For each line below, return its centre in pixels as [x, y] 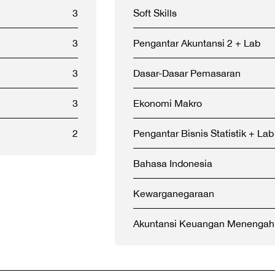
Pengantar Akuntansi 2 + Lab [197, 43]
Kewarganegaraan [174, 193]
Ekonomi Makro [168, 103]
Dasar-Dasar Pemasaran [187, 73]
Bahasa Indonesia [173, 163]
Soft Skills [155, 13]
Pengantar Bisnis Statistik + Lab [203, 133]
